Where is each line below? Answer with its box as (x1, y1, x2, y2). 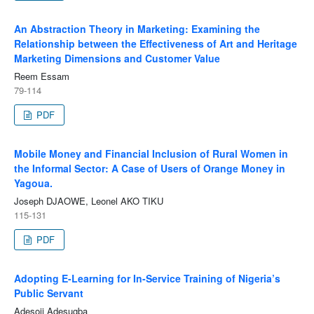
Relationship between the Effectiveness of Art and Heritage (13, 36, 297, 51)
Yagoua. (13, 176, 53, 191)
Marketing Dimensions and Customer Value (13, 51, 220, 66)
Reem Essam (13, 69, 69, 83)
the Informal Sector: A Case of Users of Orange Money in (13, 161, 285, 176)
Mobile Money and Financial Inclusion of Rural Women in (13, 146, 288, 161)
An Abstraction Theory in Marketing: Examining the (13, 22, 260, 36)
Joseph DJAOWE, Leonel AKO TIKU (13, 194, 163, 208)
